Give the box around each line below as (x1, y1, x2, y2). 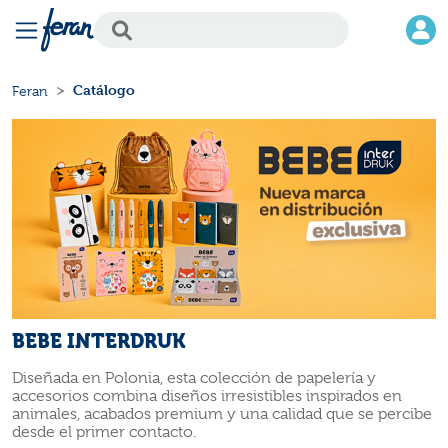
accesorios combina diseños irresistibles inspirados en (12, 387, 402, 406)
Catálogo (73, 81, 135, 99)
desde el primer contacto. (12, 423, 196, 442)
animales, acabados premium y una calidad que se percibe (12, 405, 432, 424)
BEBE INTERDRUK (12, 330, 185, 354)
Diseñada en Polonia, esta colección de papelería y (12, 369, 376, 388)
